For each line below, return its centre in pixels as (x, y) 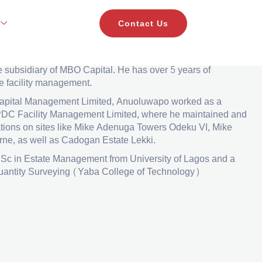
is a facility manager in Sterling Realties (88, 57)
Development (200, 57)
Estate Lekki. (130, 140)
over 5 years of (180, 70)
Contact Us (143, 23)
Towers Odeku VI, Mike (185, 127)
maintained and (215, 114)
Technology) (173, 172)
